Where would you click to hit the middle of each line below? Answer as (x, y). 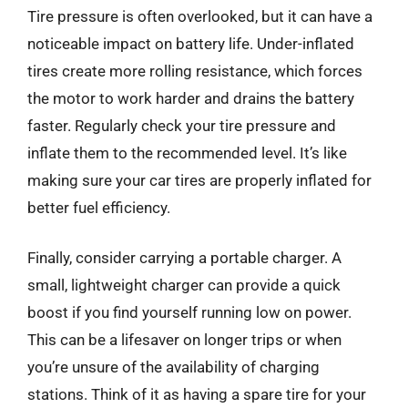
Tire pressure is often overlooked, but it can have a (200, 16)
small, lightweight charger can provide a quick (184, 285)
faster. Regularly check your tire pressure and (182, 125)
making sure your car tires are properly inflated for (199, 180)
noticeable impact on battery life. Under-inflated (191, 43)
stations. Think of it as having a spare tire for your (197, 394)
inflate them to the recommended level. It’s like (187, 153)
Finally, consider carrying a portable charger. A (184, 258)
